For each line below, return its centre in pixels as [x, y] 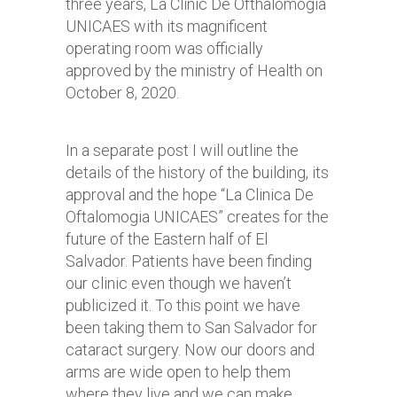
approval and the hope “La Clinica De [190, 195]
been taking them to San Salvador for [191, 327]
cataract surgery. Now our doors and [190, 350]
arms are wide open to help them [178, 372]
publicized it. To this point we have [183, 305]
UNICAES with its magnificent [167, 26]
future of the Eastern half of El [167, 239]
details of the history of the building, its [197, 172]
